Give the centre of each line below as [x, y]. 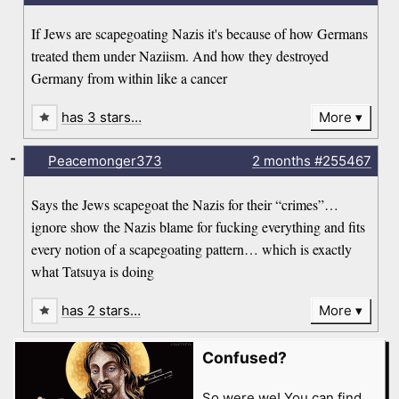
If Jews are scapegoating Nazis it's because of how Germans [200, 34]
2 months [281, 161]
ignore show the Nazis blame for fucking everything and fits [199, 227]
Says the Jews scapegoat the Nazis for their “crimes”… [185, 205]
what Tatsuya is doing [93, 272]
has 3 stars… [102, 118]
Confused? [244, 357]
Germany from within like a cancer [130, 78]
